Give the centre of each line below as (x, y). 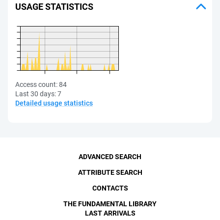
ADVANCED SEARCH (110, 157)
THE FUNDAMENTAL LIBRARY (110, 204)
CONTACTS (110, 188)
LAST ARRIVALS (110, 213)
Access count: (36, 84)
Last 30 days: (36, 94)
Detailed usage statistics (54, 103)
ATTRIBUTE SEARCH (110, 172)
